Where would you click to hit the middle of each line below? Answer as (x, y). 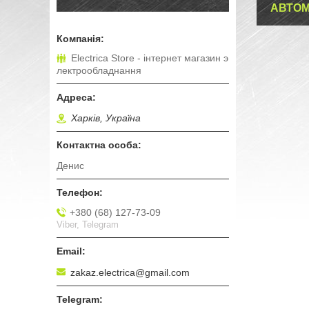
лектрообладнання (99, 70)
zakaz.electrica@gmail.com (130, 272)
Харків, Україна (106, 118)
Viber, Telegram (88, 224)
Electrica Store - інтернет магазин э (150, 58)
